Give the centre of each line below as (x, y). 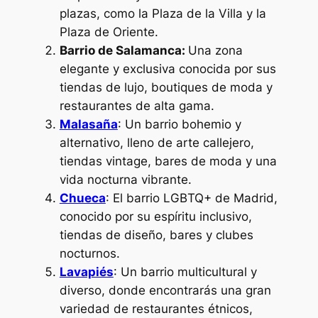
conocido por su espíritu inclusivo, (155, 217)
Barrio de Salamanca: (124, 51)
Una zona (215, 51)
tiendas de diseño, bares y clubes (156, 235)
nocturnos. (89, 254)
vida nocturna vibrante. (125, 180)
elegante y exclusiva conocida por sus (168, 69)
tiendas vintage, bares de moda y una (168, 161)
